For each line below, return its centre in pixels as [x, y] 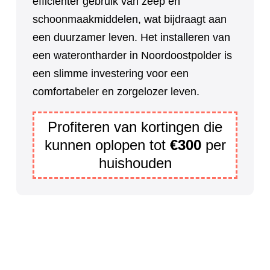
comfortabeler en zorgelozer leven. [116, 92]
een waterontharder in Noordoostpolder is [132, 56]
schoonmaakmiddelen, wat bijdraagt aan [130, 20]
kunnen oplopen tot [107, 145]
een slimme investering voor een [111, 74]
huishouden [135, 163]
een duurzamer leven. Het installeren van [131, 38]
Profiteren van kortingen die [135, 127]
